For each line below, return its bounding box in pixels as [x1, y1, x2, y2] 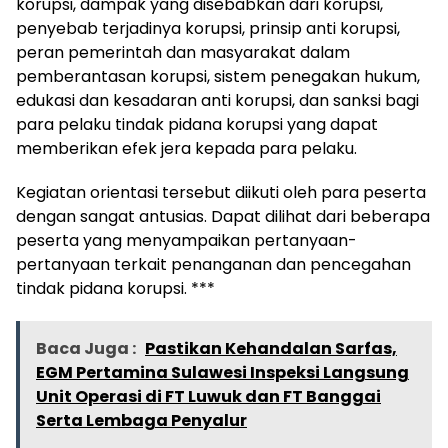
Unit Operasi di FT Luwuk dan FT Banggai [36, 384, 381, 408]
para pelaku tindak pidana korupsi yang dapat [16, 112, 378, 136]
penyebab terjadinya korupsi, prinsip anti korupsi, [16, 16, 400, 40]
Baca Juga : [36, 336, 139, 360]
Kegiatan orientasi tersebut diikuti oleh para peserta [16, 180, 426, 204]
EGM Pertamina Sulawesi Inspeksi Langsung [36, 360, 409, 384]
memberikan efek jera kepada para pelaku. [16, 136, 357, 160]
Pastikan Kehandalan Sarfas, [145, 336, 397, 360]
